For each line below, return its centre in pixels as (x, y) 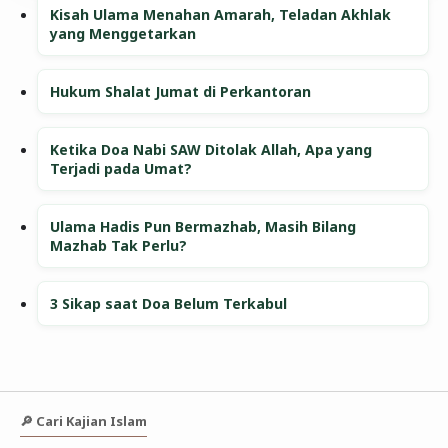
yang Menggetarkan (123, 34)
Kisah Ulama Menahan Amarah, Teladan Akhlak (221, 15)
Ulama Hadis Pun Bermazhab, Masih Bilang (203, 227)
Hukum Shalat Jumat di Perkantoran (181, 92)
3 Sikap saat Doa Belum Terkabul (169, 304)
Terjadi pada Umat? (121, 169)
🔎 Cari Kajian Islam (83, 420)
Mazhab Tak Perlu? (119, 246)
